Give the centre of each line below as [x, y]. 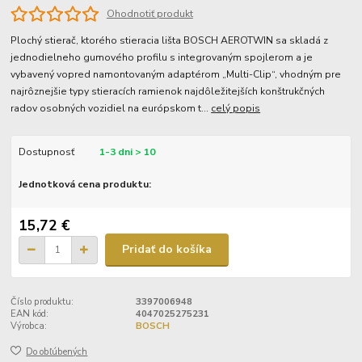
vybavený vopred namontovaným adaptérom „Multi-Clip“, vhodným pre [176, 75]
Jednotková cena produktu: [84, 185]
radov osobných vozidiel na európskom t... [111, 109]
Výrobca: [29, 326]
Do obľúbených [57, 352]
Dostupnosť [46, 152]
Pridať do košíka [166, 250]
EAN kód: [30, 314]
